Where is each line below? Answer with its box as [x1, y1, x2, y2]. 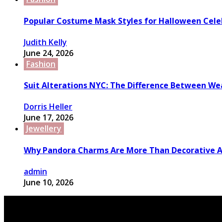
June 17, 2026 [24, 112, 73, 123]
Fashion [26, 58, 55, 69]
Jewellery [26, 123, 61, 134]
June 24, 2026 [24, 47, 73, 58]
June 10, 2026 [24, 176, 73, 188]
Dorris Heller [24, 101, 72, 112]
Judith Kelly [24, 36, 67, 48]
